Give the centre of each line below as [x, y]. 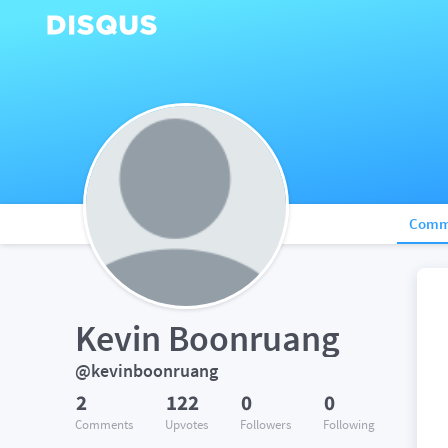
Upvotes [186, 424]
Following [349, 424]
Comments [104, 424]
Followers [265, 424]
